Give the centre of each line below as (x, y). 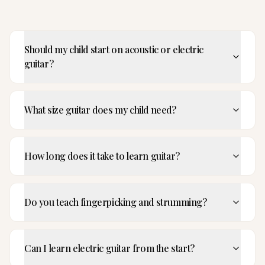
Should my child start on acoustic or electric (114, 49)
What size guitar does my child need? (100, 110)
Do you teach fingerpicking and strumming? (116, 202)
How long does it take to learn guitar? (102, 156)
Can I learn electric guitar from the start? (109, 248)
